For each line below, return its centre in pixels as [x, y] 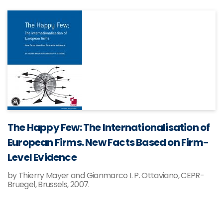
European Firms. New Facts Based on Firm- [108, 142]
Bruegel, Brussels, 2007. [49, 184]
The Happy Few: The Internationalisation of [109, 127]
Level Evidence [42, 157]
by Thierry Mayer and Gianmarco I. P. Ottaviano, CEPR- [106, 175]
